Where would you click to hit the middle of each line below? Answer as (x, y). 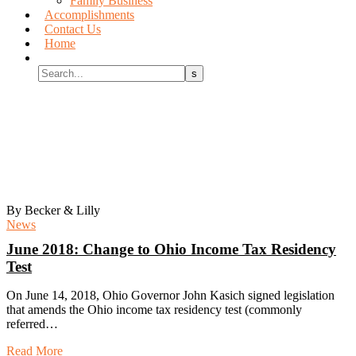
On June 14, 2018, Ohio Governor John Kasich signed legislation (170, 296)
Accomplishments (89, 15)
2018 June (61, 149)
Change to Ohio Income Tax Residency (209, 250)
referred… (32, 324)
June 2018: (44, 250)
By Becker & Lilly (53, 210)
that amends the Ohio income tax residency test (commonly (154, 310)
